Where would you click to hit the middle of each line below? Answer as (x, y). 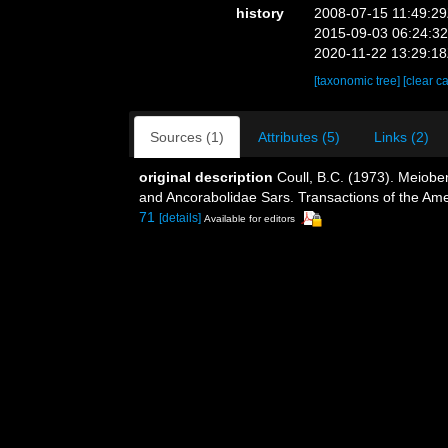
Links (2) (401, 136)
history (260, 12)
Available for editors (249, 218)
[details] (180, 217)
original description (206, 176)
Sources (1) (187, 136)
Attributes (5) (299, 136)
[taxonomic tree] (359, 80)
